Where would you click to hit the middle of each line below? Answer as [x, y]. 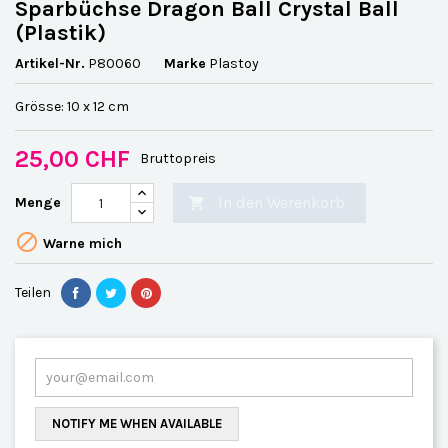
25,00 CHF [72, 159]
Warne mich [80, 244]
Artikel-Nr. [50, 63]
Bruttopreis [178, 158]
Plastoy [234, 63]
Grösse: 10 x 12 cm [72, 106]
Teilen [33, 292]
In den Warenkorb [281, 202]
